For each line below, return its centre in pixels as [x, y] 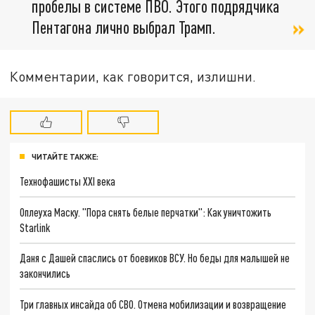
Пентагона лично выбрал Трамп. [124, 27]
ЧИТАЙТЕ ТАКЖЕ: [65, 157]
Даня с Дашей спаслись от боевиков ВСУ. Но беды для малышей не [155, 258]
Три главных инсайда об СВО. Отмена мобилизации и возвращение [153, 304]
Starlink [35, 227]
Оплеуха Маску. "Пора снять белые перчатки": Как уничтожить [146, 212]
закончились [45, 274]
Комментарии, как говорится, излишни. [133, 77]
